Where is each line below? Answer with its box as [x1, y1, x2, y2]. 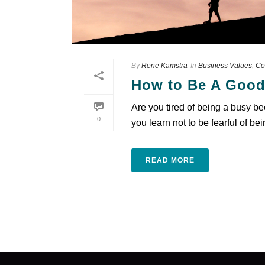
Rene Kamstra [141, 62, 188, 70]
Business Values [198, 62, 252, 70]
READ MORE [146, 156, 195, 164]
